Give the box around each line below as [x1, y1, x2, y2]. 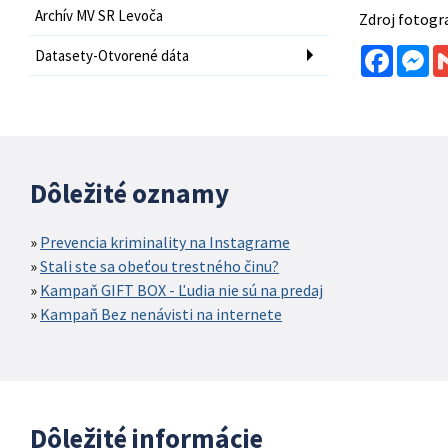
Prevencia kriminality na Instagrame [40, 231, 290, 252]
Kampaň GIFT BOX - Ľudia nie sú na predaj [40, 279, 323, 300]
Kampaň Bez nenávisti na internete [40, 303, 282, 324]
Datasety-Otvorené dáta [35, 45, 189, 65]
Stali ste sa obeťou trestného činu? [40, 255, 279, 276]
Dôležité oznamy [30, 175, 229, 210]
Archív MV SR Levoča [35, 5, 163, 25]
